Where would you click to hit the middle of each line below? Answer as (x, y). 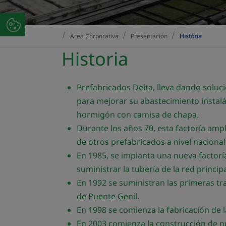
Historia (95, 59)
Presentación (149, 36)
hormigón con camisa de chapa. (138, 115)
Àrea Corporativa (94, 36)
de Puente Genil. (108, 196)
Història (191, 36)
